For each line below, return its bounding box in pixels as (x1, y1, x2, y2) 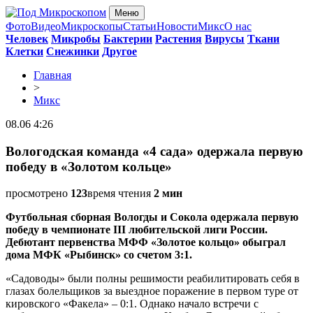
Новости (156, 20, 198, 32)
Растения (155, 33, 202, 45)
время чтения (87, 187, 154, 200)
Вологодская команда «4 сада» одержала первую (6, 143, 303, 159)
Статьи (123, 20, 156, 32)
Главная (34, 69, 71, 81)
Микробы (51, 33, 101, 45)
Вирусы (205, 33, 245, 45)
